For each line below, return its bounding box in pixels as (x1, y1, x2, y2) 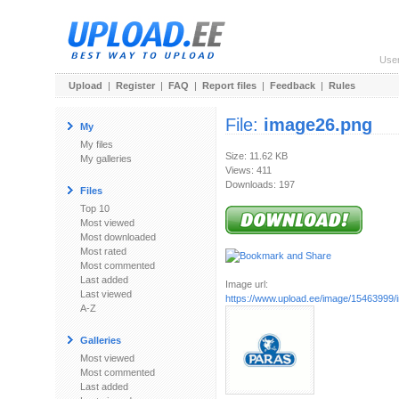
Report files (202, 80, 256, 91)
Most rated (80, 246, 126, 256)
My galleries (80, 153, 132, 164)
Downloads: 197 (225, 179, 295, 190)
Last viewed (80, 289, 132, 299)
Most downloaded (80, 232, 156, 242)
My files (80, 139, 113, 150)
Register (116, 80, 155, 91)
